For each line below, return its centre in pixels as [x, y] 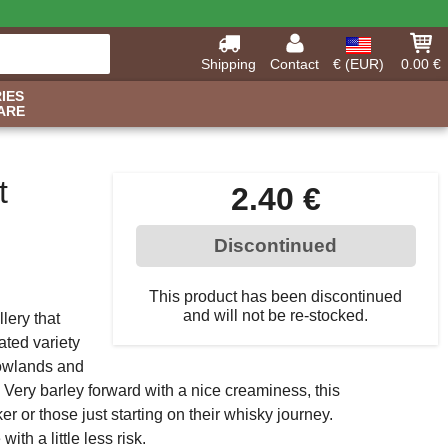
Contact [294, 64]
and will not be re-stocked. [275, 315]
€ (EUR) [358, 64]
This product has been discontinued [275, 296]
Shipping [228, 64]
